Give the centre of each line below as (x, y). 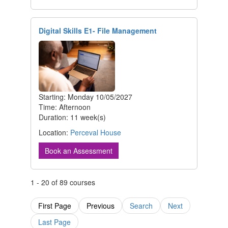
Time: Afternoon (65, 107)
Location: (54, 133)
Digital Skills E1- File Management (98, 31)
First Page (55, 206)
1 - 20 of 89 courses (63, 182)
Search (141, 206)
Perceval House (96, 133)
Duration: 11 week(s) (72, 117)
